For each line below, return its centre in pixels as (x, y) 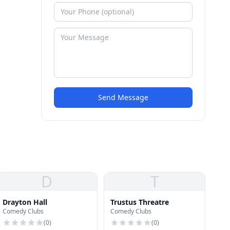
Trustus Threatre (140, 202)
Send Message (123, 97)
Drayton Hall (25, 202)
